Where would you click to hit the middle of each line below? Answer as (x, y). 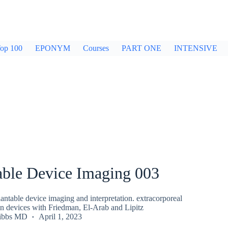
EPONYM (53, 48)
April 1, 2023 (60, 216)
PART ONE (141, 48)
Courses (96, 48)
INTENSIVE (196, 48)
